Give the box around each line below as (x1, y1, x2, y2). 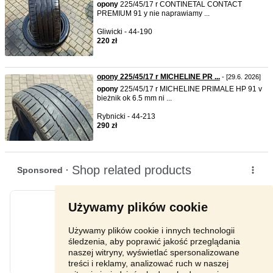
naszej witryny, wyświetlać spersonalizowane (68, 247, 239, 257)
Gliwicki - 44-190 (97, 27, 152, 36)
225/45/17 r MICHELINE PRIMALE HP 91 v (118, 85, 262, 93)
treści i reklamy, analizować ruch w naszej (68, 258, 229, 268)
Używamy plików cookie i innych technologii (68, 225, 235, 235)
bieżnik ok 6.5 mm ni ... (97, 94, 172, 102)
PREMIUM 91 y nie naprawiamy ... (97, 9, 210, 18)
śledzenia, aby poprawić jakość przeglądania (68, 236, 240, 246)
